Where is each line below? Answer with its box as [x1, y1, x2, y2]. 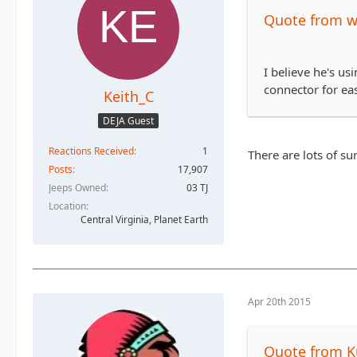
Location [49, 198, 86, 213]
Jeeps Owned [49, 180, 106, 194]
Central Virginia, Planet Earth [80, 212, 208, 226]
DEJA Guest [103, 113, 154, 127]
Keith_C [103, 87, 154, 107]
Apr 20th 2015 [248, 295, 311, 309]
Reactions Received [49, 143, 134, 158]
